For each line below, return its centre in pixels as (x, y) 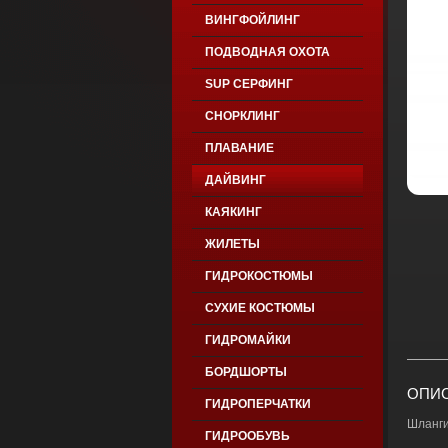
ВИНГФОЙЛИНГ (252, 20)
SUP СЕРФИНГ (248, 84)
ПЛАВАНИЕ (239, 148)
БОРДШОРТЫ (245, 372)
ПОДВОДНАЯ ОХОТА (267, 52)
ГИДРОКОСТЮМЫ (258, 276)
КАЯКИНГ (233, 212)
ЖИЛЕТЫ (232, 244)
